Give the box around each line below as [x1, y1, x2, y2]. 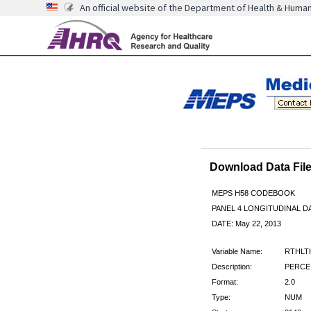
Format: [211, 277, 238, 286]
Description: [211, 262, 252, 271]
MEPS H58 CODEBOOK [211, 188, 295, 197]
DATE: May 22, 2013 [211, 219, 281, 228]
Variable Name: [211, 246, 262, 255]
